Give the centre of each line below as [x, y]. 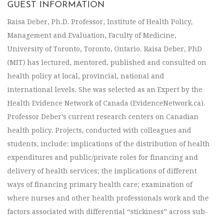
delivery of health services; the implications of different [102, 171]
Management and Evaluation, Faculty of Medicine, [92, 36]
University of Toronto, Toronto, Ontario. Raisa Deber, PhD [105, 49]
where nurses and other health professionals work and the [108, 198]
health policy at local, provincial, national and [86, 76]
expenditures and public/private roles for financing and [103, 158]
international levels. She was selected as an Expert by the [105, 90]
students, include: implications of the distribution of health [108, 144]
